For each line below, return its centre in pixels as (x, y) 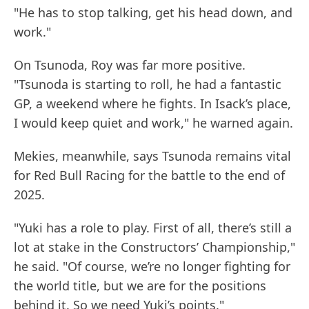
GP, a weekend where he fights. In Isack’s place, (152, 104)
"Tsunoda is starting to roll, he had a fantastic (148, 84)
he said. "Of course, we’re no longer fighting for (152, 267)
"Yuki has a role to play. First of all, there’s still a (153, 228)
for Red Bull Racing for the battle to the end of (149, 176)
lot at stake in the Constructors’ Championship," (154, 247)
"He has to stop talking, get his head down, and (153, 13)
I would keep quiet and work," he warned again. (153, 123)
